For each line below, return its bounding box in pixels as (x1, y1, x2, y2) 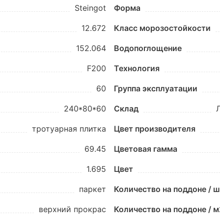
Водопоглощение (114, 43, 182, 53)
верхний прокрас (39, 204, 106, 214)
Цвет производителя (114, 124, 195, 134)
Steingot (75, 3, 106, 13)
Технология (114, 63, 160, 73)
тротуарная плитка (32, 124, 106, 134)
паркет (79, 184, 106, 194)
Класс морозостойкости (114, 23, 211, 33)
